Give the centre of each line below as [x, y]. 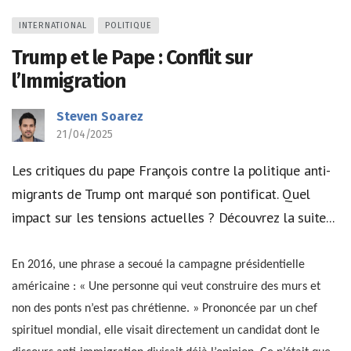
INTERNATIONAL [53, 25]
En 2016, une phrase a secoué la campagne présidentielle [158, 265]
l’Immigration [69, 81]
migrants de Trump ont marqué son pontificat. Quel [161, 194]
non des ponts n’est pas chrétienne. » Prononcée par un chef [165, 309]
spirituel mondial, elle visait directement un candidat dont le [166, 331]
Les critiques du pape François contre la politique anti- [171, 170]
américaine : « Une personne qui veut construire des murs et [166, 287]
